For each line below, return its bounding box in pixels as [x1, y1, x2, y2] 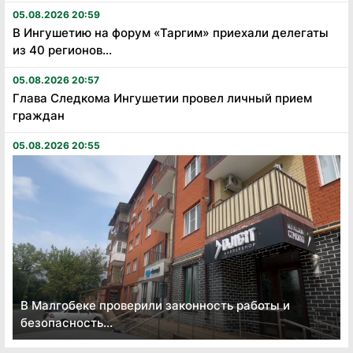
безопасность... [20, 314, 113, 330]
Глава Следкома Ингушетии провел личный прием [13, 90, 312, 106]
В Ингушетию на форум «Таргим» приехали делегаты [13, 24, 329, 40]
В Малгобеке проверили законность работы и [20, 297, 290, 313]
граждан [13, 107, 65, 123]
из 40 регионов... [13, 42, 112, 58]
